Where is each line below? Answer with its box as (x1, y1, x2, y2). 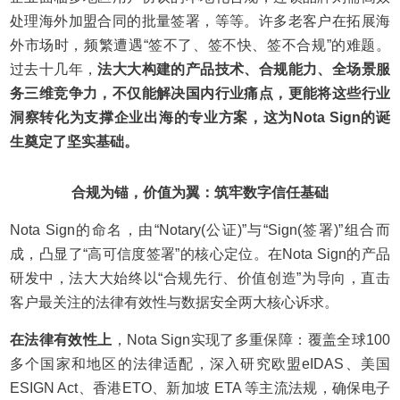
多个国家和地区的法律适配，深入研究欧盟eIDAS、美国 (10, 356, 390, 371)
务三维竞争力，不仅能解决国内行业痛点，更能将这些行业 (10, 86, 390, 101)
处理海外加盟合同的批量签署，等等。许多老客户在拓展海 (10, 13, 390, 29)
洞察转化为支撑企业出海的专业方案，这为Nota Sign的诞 (10, 110, 390, 125)
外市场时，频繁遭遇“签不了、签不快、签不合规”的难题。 (10, 37, 390, 53)
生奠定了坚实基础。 (10, 134, 139, 149)
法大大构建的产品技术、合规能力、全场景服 (97, 62, 390, 77)
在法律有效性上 (10, 332, 112, 347)
